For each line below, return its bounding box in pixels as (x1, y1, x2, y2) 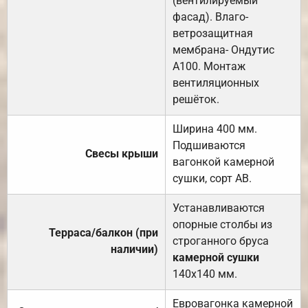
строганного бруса (173, 234, 269, 247)
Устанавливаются (173, 201, 265, 214)
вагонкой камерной (173, 155, 274, 168)
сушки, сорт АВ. (173, 171, 252, 185)
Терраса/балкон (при (49, 225, 158, 239)
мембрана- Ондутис (173, 43, 274, 56)
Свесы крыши (85, 146, 158, 160)
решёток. (173, 92, 219, 106)
